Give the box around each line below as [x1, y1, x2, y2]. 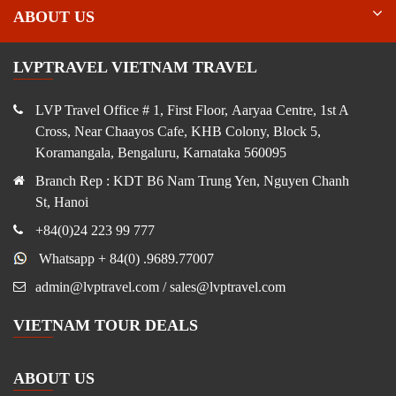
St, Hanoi [35, 194, 92, 209]
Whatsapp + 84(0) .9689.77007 [35, 250, 221, 266]
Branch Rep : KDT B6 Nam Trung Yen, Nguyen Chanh [35, 172, 349, 188]
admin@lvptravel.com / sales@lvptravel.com [35, 278, 286, 294]
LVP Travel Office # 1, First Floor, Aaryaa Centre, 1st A [35, 102, 348, 118]
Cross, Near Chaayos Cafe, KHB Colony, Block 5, [35, 123, 321, 139]
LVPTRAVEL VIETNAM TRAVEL [13, 57, 257, 76]
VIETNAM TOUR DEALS [13, 316, 198, 334]
